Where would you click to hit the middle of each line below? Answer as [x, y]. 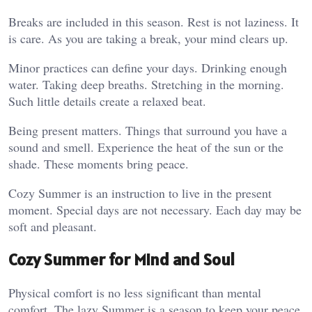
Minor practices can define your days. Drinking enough [148, 67]
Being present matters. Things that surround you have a [148, 130]
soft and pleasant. [53, 226]
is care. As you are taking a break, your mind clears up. [148, 38]
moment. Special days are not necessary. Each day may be [155, 209]
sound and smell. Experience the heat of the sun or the [146, 147]
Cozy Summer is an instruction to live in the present [140, 193]
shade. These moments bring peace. [99, 163]
